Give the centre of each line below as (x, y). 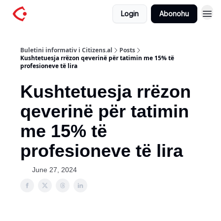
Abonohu (174, 14)
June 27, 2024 (55, 170)
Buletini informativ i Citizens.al (66, 50)
